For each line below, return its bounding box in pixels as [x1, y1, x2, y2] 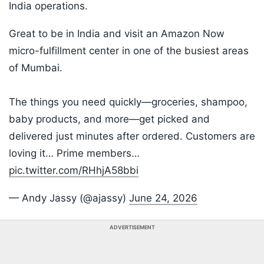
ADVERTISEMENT [109, 224, 155, 231]
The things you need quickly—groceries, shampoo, [9, 96, 247, 108]
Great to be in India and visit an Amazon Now [9, 28, 225, 40]
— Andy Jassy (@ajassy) [9, 192, 129, 204]
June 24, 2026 [129, 192, 197, 204]
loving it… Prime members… [9, 147, 140, 160]
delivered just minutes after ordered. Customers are [9, 130, 255, 143]
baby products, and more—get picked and [9, 113, 210, 126]
